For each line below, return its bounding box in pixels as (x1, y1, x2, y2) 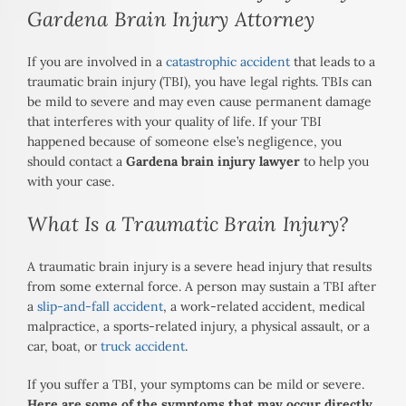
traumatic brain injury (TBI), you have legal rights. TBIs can (27, 73, 372, 91)
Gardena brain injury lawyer (126, 153, 300, 170)
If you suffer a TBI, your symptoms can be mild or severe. (27, 376, 364, 393)
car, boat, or (27, 338, 101, 355)
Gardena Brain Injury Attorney (27, 6, 315, 33)
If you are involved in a (27, 53, 166, 71)
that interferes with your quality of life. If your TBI (27, 113, 322, 130)
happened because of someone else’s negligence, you (27, 133, 342, 150)
